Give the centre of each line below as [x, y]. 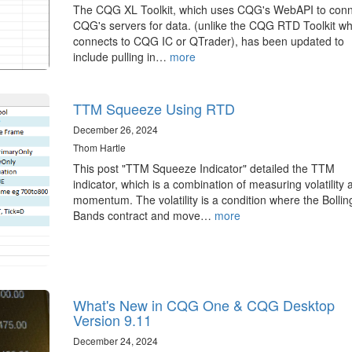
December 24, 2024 [115, 341]
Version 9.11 [112, 320]
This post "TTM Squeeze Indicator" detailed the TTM [203, 169]
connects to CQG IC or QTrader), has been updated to [208, 41]
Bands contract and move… [143, 216]
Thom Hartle [99, 148]
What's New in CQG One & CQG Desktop [203, 305]
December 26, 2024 [115, 130]
